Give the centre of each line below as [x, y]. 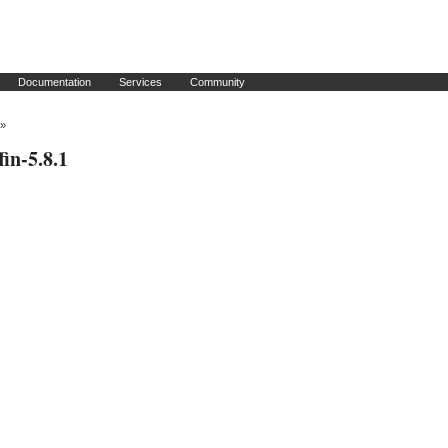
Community [217, 82]
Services [140, 82]
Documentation [54, 82]
